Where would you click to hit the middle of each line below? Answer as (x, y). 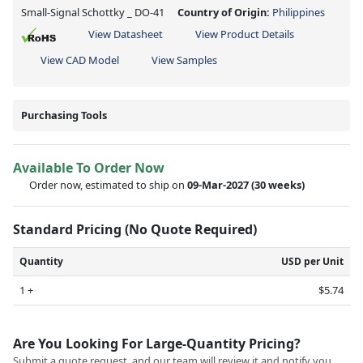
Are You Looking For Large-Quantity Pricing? (157, 343)
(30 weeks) (279, 184)
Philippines (299, 12)
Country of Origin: (225, 12)
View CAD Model (80, 60)
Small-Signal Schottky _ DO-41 (93, 12)
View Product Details (245, 34)
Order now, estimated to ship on (108, 184)
